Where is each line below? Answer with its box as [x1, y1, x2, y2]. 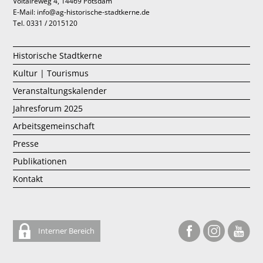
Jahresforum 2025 [13, 103, 83, 114]
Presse [13, 138, 39, 150]
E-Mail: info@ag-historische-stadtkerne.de [13, 8, 150, 17]
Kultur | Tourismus [13, 68, 89, 79]
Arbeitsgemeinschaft [13, 120, 95, 132]
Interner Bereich [36, 225, 95, 237]
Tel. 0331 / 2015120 [13, 19, 78, 28]
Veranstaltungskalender [13, 85, 107, 97]
